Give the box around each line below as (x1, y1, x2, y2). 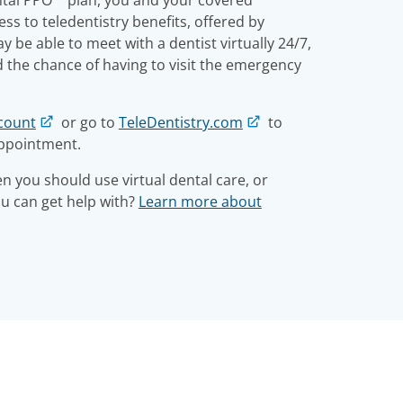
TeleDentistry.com (118, 112, 243, 132)
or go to (57, 112, 119, 132)
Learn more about (138, 191, 262, 211)
